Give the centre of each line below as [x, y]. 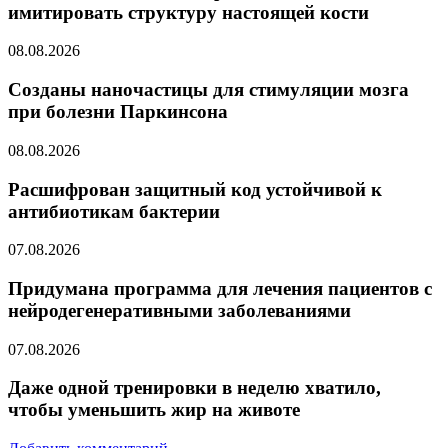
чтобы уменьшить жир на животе [154, 410]
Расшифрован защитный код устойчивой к [195, 189]
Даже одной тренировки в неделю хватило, [194, 388]
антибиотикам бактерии [114, 211]
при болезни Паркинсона [118, 112]
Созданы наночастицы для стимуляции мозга [208, 90]
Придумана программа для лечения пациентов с [220, 289]
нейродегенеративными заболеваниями [179, 311]
